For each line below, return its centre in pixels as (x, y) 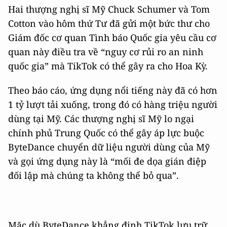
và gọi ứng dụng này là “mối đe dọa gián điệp (107, 161)
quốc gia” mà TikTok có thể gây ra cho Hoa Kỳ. (108, 66)
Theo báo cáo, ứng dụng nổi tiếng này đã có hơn (113, 90)
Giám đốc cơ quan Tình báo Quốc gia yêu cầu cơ (112, 37)
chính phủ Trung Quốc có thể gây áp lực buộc (106, 133)
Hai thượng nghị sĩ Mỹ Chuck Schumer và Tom (109, 9)
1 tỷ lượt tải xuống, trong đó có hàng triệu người (113, 104)
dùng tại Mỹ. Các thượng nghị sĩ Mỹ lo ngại (101, 118)
